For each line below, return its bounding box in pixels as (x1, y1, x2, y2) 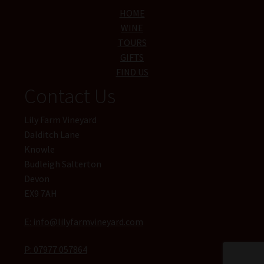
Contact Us (24, 82, 115, 110)
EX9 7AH (24, 187, 57, 200)
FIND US (115, 66, 148, 78)
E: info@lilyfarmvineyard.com (24, 215, 143, 227)
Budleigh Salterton (24, 158, 101, 170)
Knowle (24, 143, 55, 156)
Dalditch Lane (24, 128, 80, 141)
